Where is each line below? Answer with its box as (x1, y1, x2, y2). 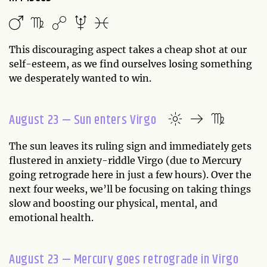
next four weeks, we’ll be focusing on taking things (9, 182, 251, 195)
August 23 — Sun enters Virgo (9, 110, 157, 131)
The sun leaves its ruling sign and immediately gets (9, 139, 252, 152)
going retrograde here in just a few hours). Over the (9, 168, 252, 181)
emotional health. (9, 211, 96, 223)
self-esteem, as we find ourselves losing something (9, 57, 252, 70)
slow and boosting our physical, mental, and (9, 197, 218, 209)
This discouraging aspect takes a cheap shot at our (9, 43, 247, 55)
